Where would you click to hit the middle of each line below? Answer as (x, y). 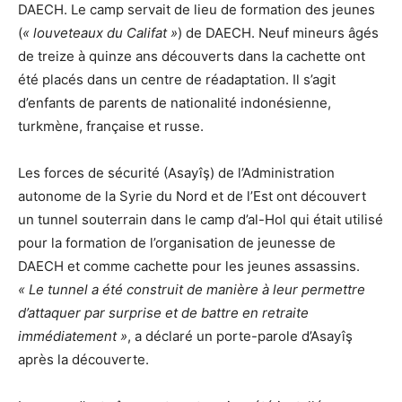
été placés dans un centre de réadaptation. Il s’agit (177, 80)
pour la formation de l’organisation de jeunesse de (177, 243)
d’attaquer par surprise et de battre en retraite (163, 313)
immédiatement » (73, 336)
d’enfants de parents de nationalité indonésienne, (175, 103)
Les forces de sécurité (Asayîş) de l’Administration (176, 173)
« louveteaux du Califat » (100, 33)
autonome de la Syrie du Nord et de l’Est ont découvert (192, 197)
